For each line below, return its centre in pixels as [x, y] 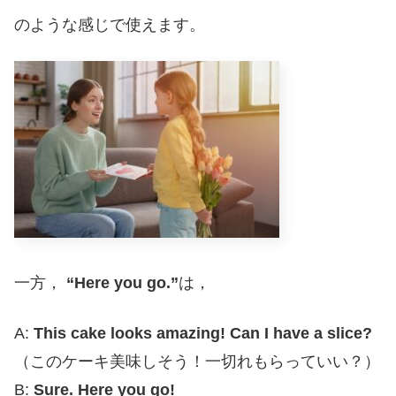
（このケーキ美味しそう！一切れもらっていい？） [197, 362]
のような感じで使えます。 [110, 24]
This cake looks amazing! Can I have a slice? [203, 334]
